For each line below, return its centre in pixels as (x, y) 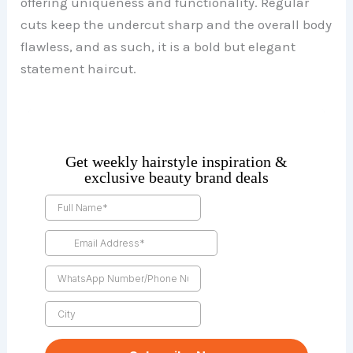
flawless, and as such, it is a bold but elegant (158, 46)
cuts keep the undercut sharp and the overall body (176, 24)
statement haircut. (79, 68)
